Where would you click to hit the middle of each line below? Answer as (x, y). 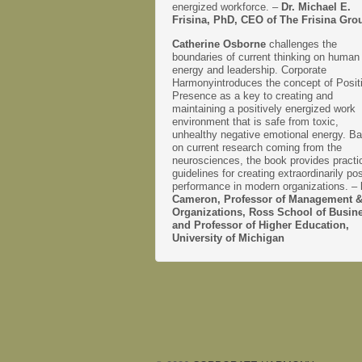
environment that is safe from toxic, (255, 121)
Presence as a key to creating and (253, 95)
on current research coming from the (257, 147)
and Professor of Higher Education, (261, 225)
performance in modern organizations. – (266, 186)
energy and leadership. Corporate (249, 69)
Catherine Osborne (221, 44)
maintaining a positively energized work (264, 108)
